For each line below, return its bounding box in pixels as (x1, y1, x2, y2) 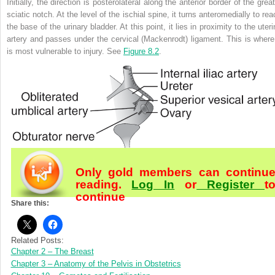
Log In (131, 178, 175, 192)
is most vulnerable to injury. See (7, 47, 123, 56)
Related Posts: (10, 236, 64, 246)
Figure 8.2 (123, 47, 159, 56)
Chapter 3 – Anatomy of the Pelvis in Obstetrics (10, 259, 181, 269)
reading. (75, 178, 132, 192)
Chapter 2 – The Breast (10, 247, 94, 257)
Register (196, 178, 265, 192)
